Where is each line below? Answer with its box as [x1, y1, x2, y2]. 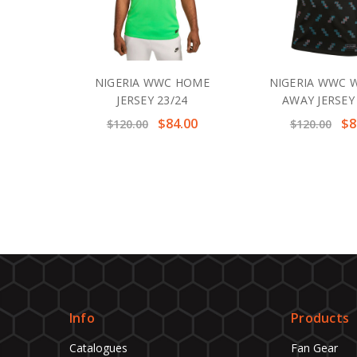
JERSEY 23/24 [116, 92, 188, 108]
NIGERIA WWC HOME [94, 75, 210, 91]
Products [291, 309, 350, 328]
